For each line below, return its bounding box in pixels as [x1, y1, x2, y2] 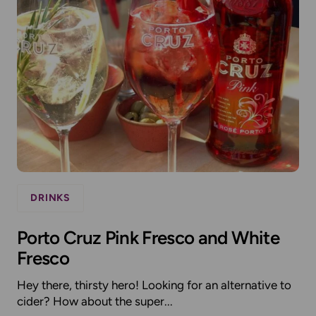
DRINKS [30, 191, 71, 204]
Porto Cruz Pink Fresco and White [17, 226, 279, 249]
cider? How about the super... [17, 293, 173, 308]
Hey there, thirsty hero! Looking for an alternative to [17, 277, 291, 292]
